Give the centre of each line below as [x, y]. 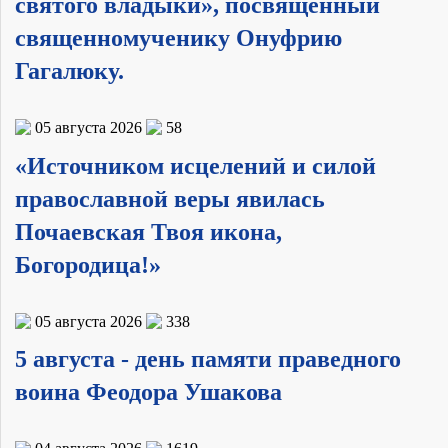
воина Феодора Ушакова [148, 392]
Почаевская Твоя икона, [148, 231]
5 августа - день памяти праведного [208, 359]
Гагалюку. [69, 70]
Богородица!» [88, 264]
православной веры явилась [170, 198]
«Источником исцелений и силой [195, 165]
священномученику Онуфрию [178, 37]
